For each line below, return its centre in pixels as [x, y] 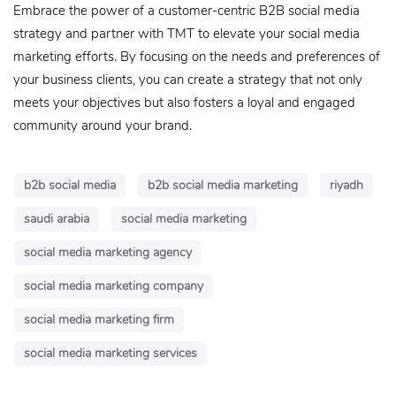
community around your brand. [103, 126]
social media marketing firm [99, 320]
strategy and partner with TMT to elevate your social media [187, 34]
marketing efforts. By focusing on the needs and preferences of [197, 57]
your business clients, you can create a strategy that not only [188, 80]
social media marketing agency [108, 252]
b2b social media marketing [223, 185]
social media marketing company [114, 286]
